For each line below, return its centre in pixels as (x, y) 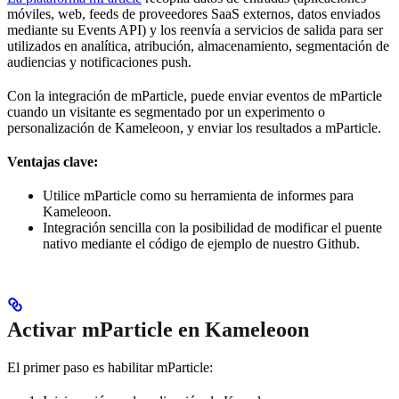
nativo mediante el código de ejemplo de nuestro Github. (201, 243)
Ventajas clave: (53, 161)
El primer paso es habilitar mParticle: (110, 367)
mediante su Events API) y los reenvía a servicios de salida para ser (195, 29)
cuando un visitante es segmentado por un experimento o (166, 111)
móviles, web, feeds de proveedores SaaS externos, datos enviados (194, 13)
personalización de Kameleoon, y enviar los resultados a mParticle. (194, 127)
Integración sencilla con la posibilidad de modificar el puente (212, 227)
